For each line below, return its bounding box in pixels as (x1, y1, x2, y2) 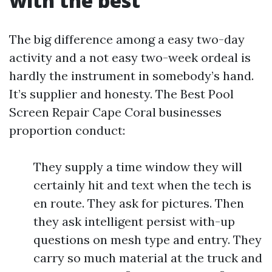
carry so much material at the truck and (33, 250, 262, 265)
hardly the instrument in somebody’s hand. (9, 68, 254, 83)
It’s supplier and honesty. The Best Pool (9, 86, 234, 101)
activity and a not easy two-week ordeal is (9, 50, 251, 65)
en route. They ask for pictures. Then (33, 195, 244, 211)
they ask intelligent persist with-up (33, 214, 235, 229)
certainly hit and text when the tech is (33, 177, 251, 192)
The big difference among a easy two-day (9, 32, 245, 47)
